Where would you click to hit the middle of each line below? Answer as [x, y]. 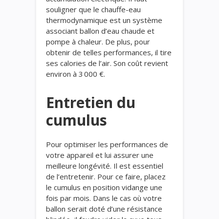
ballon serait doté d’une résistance [104, 209]
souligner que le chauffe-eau [93, 9]
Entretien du [91, 102]
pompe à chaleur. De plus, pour [98, 42]
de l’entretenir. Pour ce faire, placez [106, 176]
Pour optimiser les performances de [107, 144]
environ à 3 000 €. [76, 74]
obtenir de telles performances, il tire [109, 52]
